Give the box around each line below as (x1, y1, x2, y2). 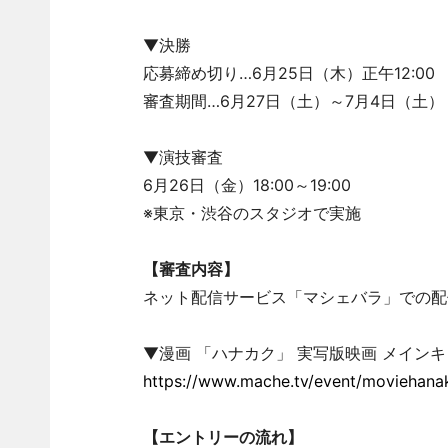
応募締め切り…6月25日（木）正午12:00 (142, 63, 435, 83)
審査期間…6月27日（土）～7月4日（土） (142, 91, 444, 111)
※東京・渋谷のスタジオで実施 (142, 203, 361, 223)
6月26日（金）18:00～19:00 (142, 175, 351, 195)
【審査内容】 (142, 259, 239, 279)
